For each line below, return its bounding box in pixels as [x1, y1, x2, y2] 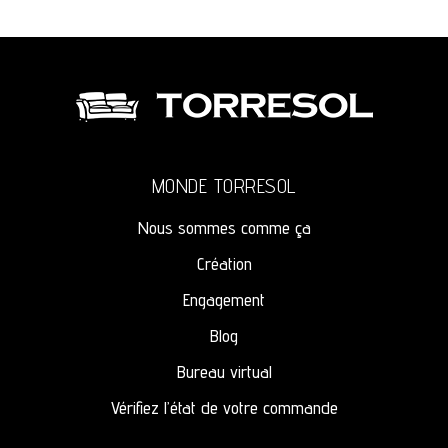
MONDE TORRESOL [151, 174, 297, 198]
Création [196, 253, 252, 274]
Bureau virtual [176, 361, 272, 382]
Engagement [183, 289, 265, 310]
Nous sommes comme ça [137, 217, 311, 238]
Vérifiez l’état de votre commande [110, 397, 338, 418]
